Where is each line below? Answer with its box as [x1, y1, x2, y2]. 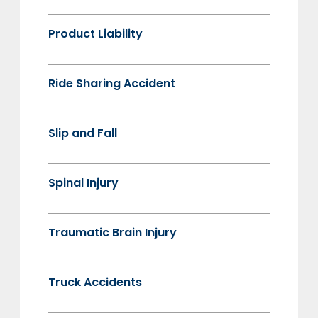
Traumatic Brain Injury [48, 224, 177, 241]
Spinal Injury [48, 174, 119, 191]
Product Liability [48, 25, 143, 42]
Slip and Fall [48, 124, 117, 141]
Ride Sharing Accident [48, 75, 175, 92]
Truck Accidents [48, 273, 142, 290]
